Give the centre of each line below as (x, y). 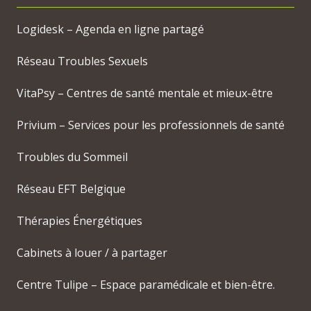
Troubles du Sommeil (72, 157)
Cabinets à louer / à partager (92, 253)
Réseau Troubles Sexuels (82, 61)
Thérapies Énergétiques (79, 221)
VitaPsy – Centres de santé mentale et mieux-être (145, 93)
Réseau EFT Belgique (71, 189)
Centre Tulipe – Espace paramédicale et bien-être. (146, 285)
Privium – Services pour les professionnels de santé (151, 125)
